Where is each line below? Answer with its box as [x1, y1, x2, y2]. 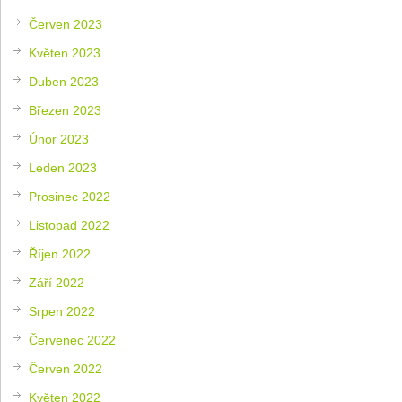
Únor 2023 [29, 131, 90, 146]
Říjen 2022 [29, 246, 92, 261]
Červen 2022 [29, 361, 103, 376]
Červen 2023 [29, 16, 103, 31]
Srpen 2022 [29, 303, 96, 319]
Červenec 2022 [29, 332, 117, 347]
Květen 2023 [29, 45, 101, 60]
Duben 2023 [29, 74, 100, 89]
